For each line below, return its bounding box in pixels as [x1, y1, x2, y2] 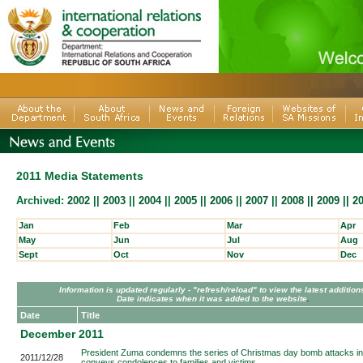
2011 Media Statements [16, 169, 143, 182]
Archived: [16, 194, 64, 207]
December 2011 [20, 327, 104, 340]
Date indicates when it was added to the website [117, 294, 307, 303]
